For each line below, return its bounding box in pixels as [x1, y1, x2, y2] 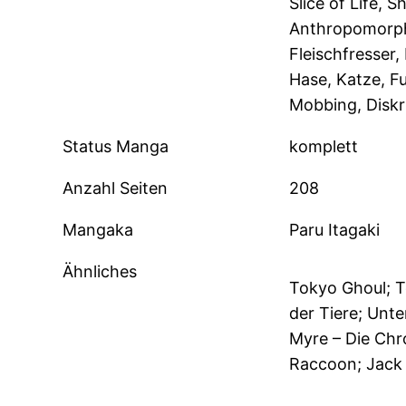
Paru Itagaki [288, 220, 380, 240]
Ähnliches [63, 262, 138, 282]
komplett [288, 137, 358, 157]
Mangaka [63, 220, 134, 240]
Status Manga [63, 137, 169, 157]
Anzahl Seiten [63, 179, 169, 198]
